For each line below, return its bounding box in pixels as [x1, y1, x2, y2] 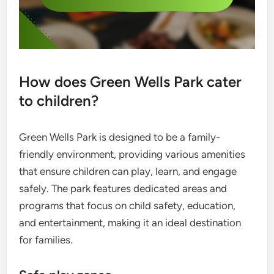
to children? [19, 91, 99, 109]
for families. [19, 233, 73, 246]
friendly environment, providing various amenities [19, 147, 246, 160]
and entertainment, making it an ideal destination [19, 216, 242, 229]
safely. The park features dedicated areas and [19, 182, 228, 194]
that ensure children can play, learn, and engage [19, 165, 237, 177]
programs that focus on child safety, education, [19, 199, 236, 212]
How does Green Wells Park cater [19, 72, 242, 91]
